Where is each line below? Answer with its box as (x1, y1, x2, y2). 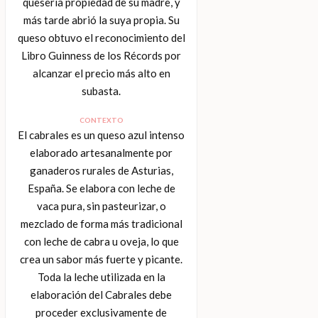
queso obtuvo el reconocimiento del (17, 31, 185, 44)
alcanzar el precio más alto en (32, 66, 170, 79)
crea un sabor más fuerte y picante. (20, 252, 183, 265)
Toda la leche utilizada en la (37, 270, 165, 283)
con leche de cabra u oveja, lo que (23, 234, 179, 248)
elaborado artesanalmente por (30, 146, 173, 159)
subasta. (82, 84, 121, 97)
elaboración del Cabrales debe (31, 287, 172, 301)
